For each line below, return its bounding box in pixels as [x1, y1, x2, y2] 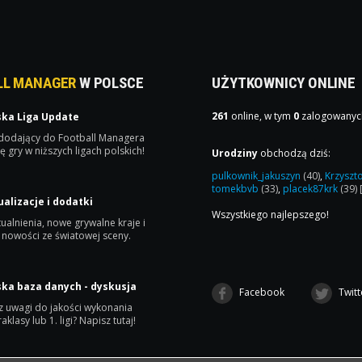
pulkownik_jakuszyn [212, 168, 304, 183]
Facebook [237, 284, 285, 299]
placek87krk [283, 181, 341, 196]
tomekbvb [212, 181, 262, 196]
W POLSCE [76, 73, 144, 92]
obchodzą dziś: [258, 145, 331, 160]
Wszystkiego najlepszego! [212, 207, 330, 221]
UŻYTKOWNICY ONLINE [212, 73, 356, 92]
